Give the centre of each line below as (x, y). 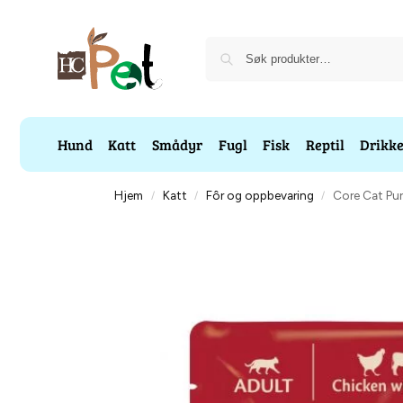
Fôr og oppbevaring (260, 195)
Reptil (325, 144)
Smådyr (178, 144)
